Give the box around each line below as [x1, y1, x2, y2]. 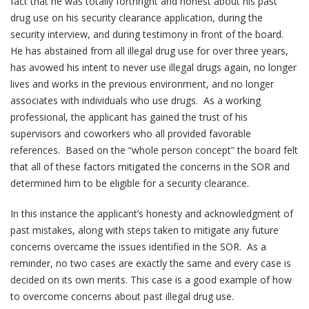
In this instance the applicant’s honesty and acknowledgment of [10, 206, 293, 220]
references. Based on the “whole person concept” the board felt [10, 143, 298, 157]
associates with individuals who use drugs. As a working [10, 93, 261, 107]
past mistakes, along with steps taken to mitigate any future [10, 223, 279, 237]
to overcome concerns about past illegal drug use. [10, 289, 234, 303]
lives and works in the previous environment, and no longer [10, 77, 274, 90]
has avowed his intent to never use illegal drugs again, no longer [10, 60, 297, 74]
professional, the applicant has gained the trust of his [10, 110, 248, 123]
